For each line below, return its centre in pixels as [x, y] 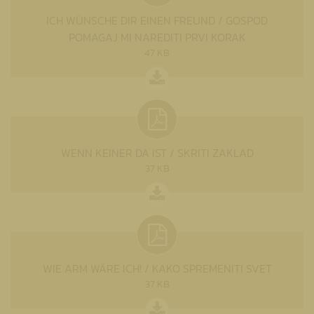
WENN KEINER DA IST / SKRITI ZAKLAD [157, 152]
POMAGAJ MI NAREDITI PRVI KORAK [157, 37]
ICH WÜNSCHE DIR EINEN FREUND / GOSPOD [157, 20]
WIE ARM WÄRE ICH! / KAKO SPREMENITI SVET [157, 268]
